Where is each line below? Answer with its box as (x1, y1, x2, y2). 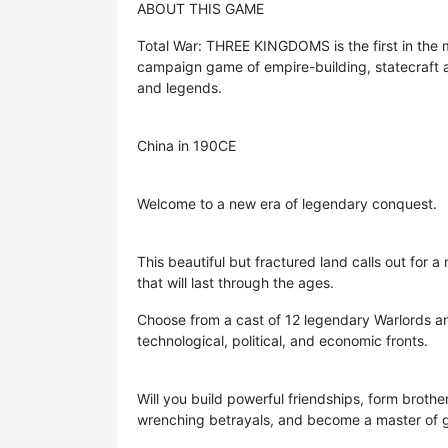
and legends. (137, 79, 222, 97)
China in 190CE (137, 137, 236, 155)
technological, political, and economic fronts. (137, 332, 428, 350)
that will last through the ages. (137, 274, 334, 292)
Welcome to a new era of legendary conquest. (137, 195, 437, 213)
